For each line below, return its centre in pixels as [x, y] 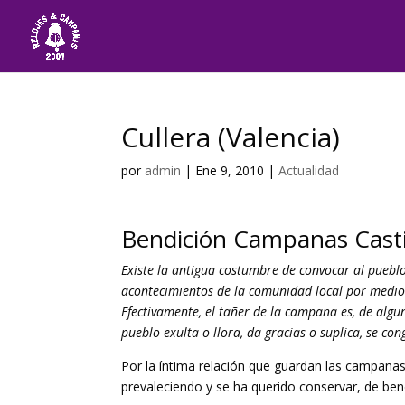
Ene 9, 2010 [230, 170]
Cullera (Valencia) [231, 137]
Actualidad [309, 170]
